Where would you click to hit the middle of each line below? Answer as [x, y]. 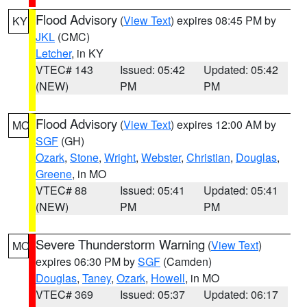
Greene [54, 174]
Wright [120, 157]
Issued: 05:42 [152, 70]
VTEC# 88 [61, 190]
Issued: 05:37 [152, 294]
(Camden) [186, 261]
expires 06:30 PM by [87, 261]
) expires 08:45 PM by [223, 20]
